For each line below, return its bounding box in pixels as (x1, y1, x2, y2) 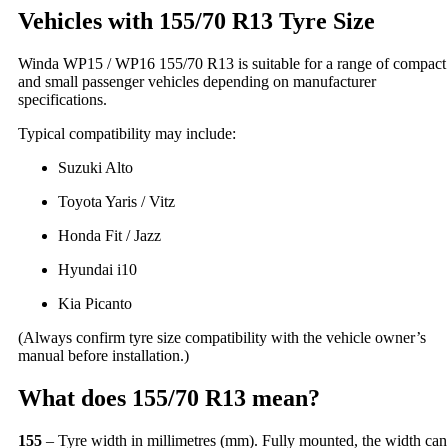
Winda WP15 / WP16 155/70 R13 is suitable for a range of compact (18, 55, 446, 73)
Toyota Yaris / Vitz (58, 193, 175, 211)
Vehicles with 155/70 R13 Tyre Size (18, 8, 375, 35)
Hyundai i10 (58, 261, 137, 279)
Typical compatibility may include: (18, 125, 236, 143)
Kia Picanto (58, 295, 132, 313)
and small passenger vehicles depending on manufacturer (18, 73, 376, 91)
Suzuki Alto (58, 159, 133, 177)
